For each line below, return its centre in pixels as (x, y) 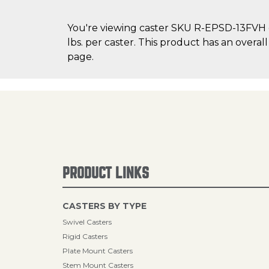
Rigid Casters (85, 236)
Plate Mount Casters (98, 251)
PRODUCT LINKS (106, 173)
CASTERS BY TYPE (104, 206)
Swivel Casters (87, 222)
